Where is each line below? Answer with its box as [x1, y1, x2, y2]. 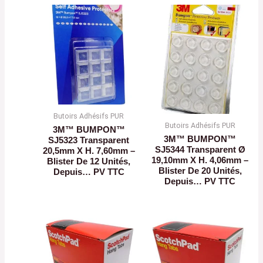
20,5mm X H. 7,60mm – [42, 146, 135, 156]
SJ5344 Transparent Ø [154, 144, 245, 154]
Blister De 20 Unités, [158, 166, 242, 176]
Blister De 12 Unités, [47, 156, 131, 166]
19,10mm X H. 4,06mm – [151, 155, 249, 165]
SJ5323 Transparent [48, 135, 130, 145]
